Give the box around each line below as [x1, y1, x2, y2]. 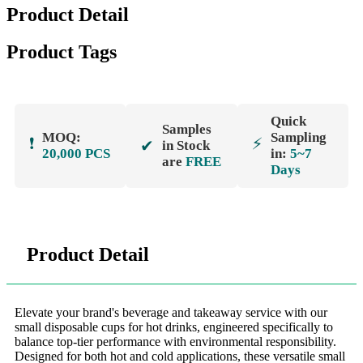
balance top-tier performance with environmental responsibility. [15, 335, 336, 349]
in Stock [162, 138, 211, 154]
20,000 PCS [42, 146, 110, 162]
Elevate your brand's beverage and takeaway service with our [15, 305, 327, 320]
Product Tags [6, 41, 117, 63]
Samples [162, 122, 212, 138]
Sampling [270, 130, 327, 146]
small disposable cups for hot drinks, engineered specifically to [15, 320, 333, 335]
